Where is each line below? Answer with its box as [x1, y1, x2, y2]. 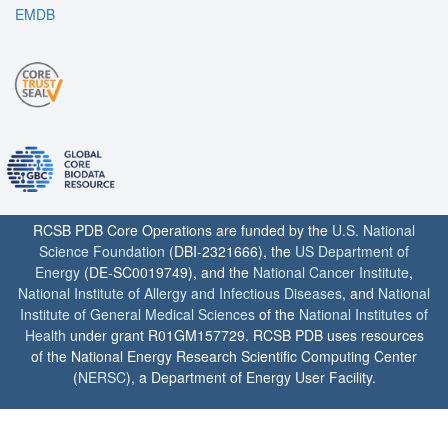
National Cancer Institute [253, 262, 409, 283]
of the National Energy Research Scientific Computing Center [31, 346, 417, 367]
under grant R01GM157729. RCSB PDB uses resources [65, 325, 424, 346]
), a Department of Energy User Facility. [125, 367, 376, 388]
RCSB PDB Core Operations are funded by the [33, 220, 332, 241]
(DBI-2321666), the [165, 241, 295, 262]
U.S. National [332, 220, 415, 241]
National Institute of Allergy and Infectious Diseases [18, 283, 342, 304]
